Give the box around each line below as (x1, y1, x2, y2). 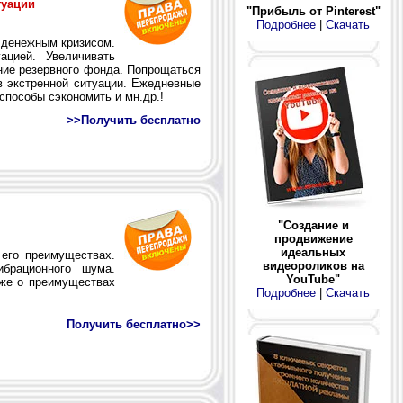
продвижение (273, 232, 353, 246)
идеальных (281, 246, 345, 260)
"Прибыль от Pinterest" (246, 4, 381, 19)
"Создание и (277, 219, 349, 233)
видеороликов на (262, 259, 364, 273)
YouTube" (286, 273, 340, 287)
